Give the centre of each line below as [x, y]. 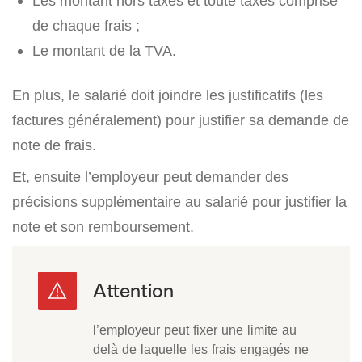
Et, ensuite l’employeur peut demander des [150, 177]
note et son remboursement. [103, 227]
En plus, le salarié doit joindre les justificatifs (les [168, 95]
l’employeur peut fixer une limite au [195, 330]
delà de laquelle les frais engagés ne [201, 349]
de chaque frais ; [86, 26]
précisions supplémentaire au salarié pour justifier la [179, 202]
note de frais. [54, 145]
